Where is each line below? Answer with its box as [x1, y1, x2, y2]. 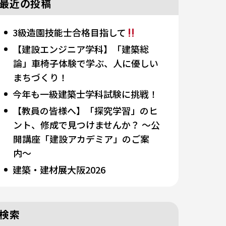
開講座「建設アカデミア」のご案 [13, 132, 149, 145]
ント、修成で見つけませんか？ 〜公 [13, 118, 160, 131]
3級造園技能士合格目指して [12, 26, 126, 39]
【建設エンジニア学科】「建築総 [12, 42, 149, 55]
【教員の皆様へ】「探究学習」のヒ [12, 104, 158, 117]
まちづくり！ [13, 71, 68, 84]
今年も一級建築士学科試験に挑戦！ [12, 87, 158, 100]
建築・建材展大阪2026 [12, 163, 105, 176]
